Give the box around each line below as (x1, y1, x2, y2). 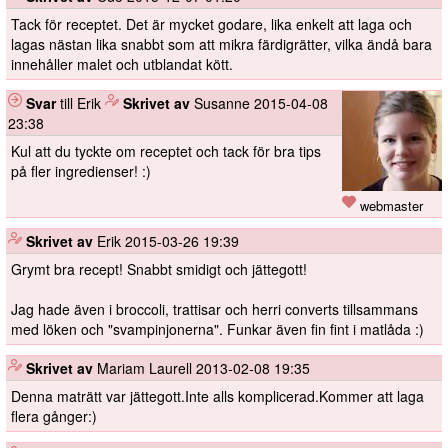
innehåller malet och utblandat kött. (11, 54, 233, 75)
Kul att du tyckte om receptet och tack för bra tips (11, 141, 321, 162)
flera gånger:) (11, 406, 97, 427)
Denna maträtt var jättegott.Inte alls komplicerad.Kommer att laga (11, 386, 424, 407)
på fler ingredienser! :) (11, 161, 151, 182)
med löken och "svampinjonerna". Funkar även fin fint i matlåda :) (11, 319, 424, 340)
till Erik (56, 93, 105, 114)
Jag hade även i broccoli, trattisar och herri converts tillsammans (11, 299, 418, 320)
